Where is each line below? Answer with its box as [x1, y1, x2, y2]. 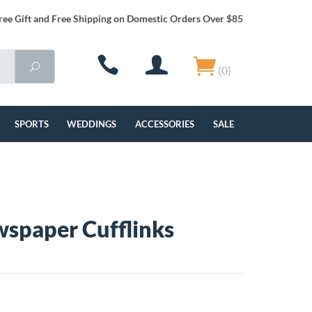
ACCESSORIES [135, 118, 195, 130]
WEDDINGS [67, 118, 117, 130]
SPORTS [14, 118, 49, 130]
